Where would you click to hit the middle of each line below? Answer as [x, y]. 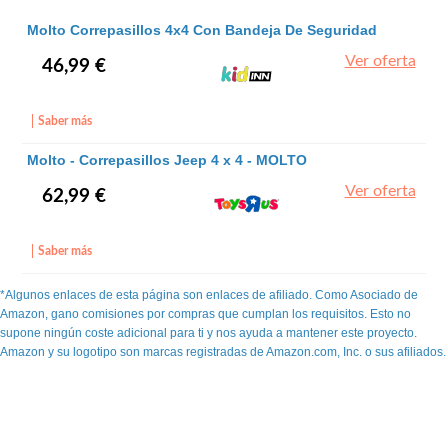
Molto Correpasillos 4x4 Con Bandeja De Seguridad [202, 29]
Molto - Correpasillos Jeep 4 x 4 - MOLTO [167, 159]
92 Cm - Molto [74, 45]
